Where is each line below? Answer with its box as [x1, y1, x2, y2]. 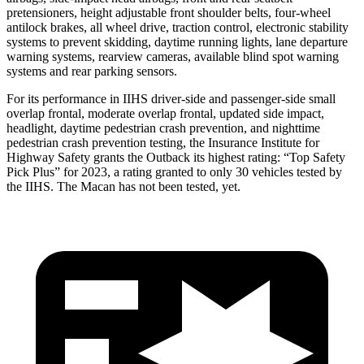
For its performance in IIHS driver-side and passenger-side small [6, 91, 336, 106]
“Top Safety [280, 149, 345, 164]
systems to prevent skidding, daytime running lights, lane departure [6, 34, 348, 49]
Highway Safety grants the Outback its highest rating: [6, 149, 280, 164]
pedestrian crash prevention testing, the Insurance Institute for [6, 135, 319, 149]
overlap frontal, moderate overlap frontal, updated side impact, [6, 106, 324, 120]
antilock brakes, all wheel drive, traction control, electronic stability [6, 19, 349, 34]
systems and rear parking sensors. [6, 63, 177, 78]
